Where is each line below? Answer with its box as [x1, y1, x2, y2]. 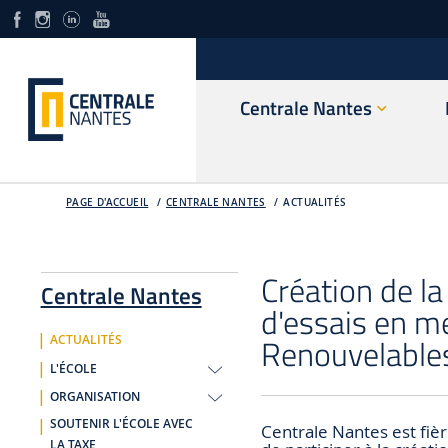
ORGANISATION [49, 389, 140, 406]
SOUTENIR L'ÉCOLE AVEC [49, 415, 193, 432]
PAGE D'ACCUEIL [65, 195, 149, 209]
